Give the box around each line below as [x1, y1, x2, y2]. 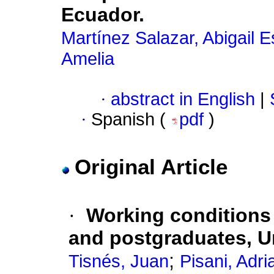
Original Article [75, 155, 228, 179]
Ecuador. [61, 4, 144, 26]
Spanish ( [91, 109, 171, 130]
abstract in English [111, 89, 255, 109]
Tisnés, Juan [68, 251, 169, 272]
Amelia [61, 49, 114, 69]
